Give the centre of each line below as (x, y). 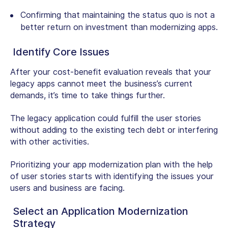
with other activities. (51, 142)
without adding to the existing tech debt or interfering (114, 130)
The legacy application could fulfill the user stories (106, 119)
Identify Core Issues (61, 52)
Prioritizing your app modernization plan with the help (111, 165)
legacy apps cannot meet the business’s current (101, 84)
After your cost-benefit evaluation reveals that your (111, 72)
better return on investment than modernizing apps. (119, 27)
